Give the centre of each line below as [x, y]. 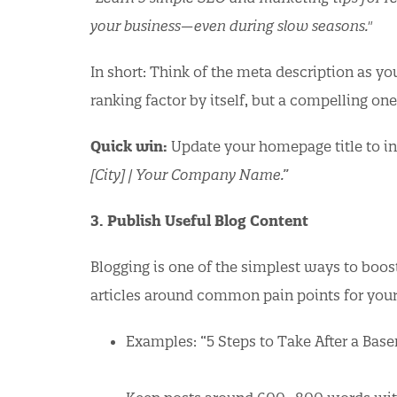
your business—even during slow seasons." [231, 25]
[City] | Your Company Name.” [189, 174]
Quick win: [129, 146]
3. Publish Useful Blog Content [199, 220]
